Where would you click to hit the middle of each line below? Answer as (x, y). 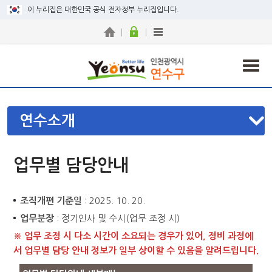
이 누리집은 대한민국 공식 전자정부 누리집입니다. (103, 10)
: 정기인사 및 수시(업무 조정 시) (117, 218)
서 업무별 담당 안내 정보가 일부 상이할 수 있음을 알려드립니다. (136, 250)
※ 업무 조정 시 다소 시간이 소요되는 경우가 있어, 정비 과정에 (133, 236)
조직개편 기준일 (51, 201)
